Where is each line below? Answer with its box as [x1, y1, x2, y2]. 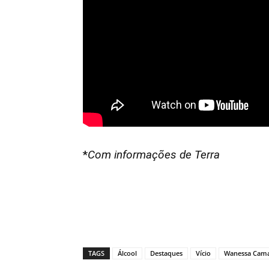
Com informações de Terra [88, 147, 220, 162]
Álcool [118, 248, 137, 258]
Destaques [150, 248, 183, 258]
